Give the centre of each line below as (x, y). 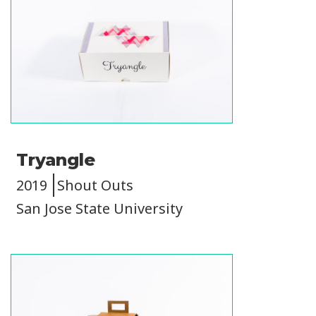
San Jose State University (99, 209)
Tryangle (56, 160)
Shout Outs (95, 186)
